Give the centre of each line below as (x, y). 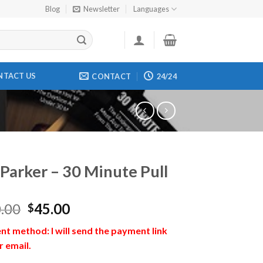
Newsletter (102, 9)
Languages (151, 9)
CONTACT (112, 76)
